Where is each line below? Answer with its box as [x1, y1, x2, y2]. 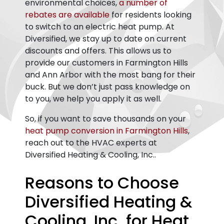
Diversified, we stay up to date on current [25, 33, 186, 44]
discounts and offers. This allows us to [25, 45, 171, 56]
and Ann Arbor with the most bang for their [25, 69, 195, 80]
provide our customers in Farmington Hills [25, 57, 188, 68]
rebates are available [25, 9, 109, 20]
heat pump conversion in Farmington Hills [25, 125, 188, 136]
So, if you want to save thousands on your [25, 113, 186, 124]
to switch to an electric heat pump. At [25, 21, 174, 32]
